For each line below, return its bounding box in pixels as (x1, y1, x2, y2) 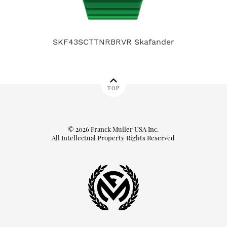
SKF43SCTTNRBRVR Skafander (53, 37, 175, 47)
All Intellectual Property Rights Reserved (52, 133, 175, 142)
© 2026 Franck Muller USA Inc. (68, 125, 159, 134)
